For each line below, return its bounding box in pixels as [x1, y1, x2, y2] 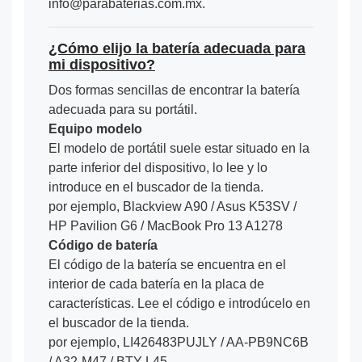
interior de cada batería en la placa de [48, 276, 264, 291]
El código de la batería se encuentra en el [48, 257, 286, 271]
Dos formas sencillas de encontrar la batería [48, 82, 300, 97]
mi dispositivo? [48, 56, 155, 73]
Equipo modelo [48, 121, 142, 136]
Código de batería [48, 238, 158, 252]
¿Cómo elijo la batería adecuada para [48, 40, 305, 57]
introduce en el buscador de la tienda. [48, 179, 263, 194]
